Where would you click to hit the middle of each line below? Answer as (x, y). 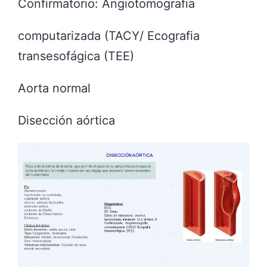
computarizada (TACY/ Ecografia (109, 36)
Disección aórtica (66, 120)
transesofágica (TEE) (76, 56)
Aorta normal (54, 88)
